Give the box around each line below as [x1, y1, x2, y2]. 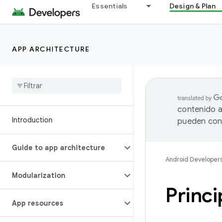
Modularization [12, 171, 65, 180]
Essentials [92, 1, 128, 10]
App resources [12, 199, 63, 208]
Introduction [12, 115, 53, 124]
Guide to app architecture [12, 143, 105, 152]
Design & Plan [169, 1, 216, 10]
